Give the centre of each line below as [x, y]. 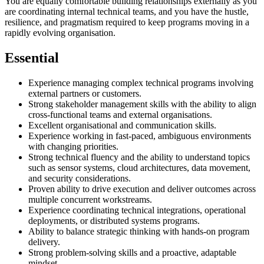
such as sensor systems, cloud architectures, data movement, [139, 168]
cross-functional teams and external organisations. [120, 115]
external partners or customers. [85, 94]
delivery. [44, 242]
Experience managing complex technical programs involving [141, 83]
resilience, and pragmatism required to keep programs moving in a [127, 22]
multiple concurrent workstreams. [90, 200]
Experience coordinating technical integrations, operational [137, 210]
